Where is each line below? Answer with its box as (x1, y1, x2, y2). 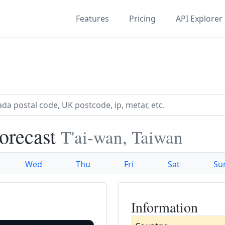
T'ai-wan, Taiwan (61, 125, 183, 149)
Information (131, 197, 198, 216)
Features (76, 13, 109, 24)
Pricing (129, 13, 156, 24)
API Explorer (176, 13, 222, 24)
